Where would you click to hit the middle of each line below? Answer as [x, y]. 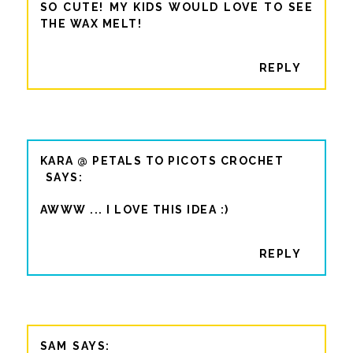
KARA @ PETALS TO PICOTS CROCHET [162, 160]
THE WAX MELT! [91, 23]
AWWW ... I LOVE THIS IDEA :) [134, 209]
